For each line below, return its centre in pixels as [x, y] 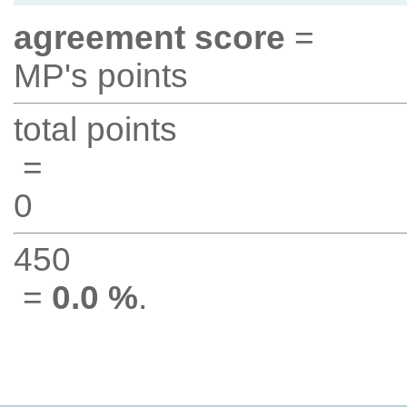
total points [95, 129]
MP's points [100, 76]
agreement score [149, 38]
